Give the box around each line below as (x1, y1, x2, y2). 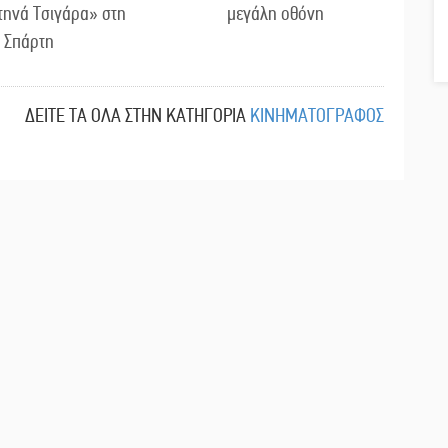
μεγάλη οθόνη (227, 2, 325, 26)
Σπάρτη (3, 30, 54, 54)
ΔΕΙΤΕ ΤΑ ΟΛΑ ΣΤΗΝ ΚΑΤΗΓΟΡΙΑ (25, 104, 246, 128)
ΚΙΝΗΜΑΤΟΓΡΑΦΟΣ (250, 104, 384, 128)
